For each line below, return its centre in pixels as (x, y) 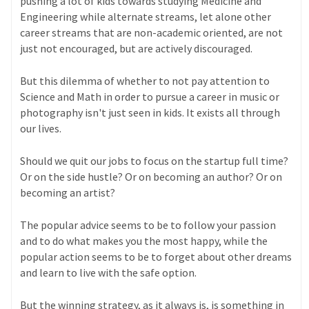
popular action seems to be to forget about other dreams (156, 257)
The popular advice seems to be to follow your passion (148, 225)
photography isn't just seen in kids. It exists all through (150, 113)
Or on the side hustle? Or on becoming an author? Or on (151, 177)
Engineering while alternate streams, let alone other (146, 17)
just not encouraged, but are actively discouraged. (138, 49)
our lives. (42, 129)
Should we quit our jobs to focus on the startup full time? (154, 161)
